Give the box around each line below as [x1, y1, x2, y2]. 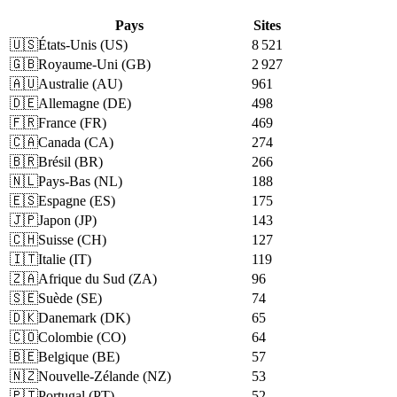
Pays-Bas [38, 174, 90, 190]
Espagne [38, 193, 86, 209]
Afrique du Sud [38, 271, 125, 287]
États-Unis [38, 37, 97, 53]
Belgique [38, 349, 89, 365]
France [38, 115, 76, 131]
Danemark [38, 310, 97, 326]
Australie [38, 76, 89, 92]
